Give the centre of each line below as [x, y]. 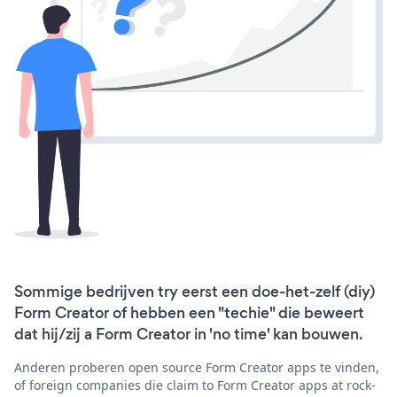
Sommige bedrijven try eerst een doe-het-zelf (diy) [195, 291]
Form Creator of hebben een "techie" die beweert [189, 312]
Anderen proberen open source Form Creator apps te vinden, [197, 367]
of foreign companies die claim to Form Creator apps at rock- [195, 385]
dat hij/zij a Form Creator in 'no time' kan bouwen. [189, 334]
